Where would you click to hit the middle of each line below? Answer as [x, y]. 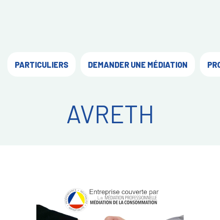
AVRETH [110, 113]
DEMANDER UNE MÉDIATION [138, 64]
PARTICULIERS [41, 64]
